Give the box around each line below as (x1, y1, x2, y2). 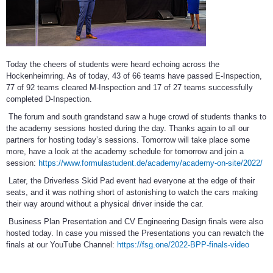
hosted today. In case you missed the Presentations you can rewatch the (6, 229, 264, 238)
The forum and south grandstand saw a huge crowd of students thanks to (6, 112, 266, 122)
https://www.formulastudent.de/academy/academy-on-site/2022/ (38, 158, 263, 168)
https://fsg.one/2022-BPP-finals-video (117, 240, 249, 250)
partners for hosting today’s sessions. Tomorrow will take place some (6, 135, 250, 145)
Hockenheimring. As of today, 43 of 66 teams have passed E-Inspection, (6, 71, 262, 81)
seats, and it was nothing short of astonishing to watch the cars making (6, 188, 258, 197)
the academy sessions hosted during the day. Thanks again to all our (6, 124, 249, 133)
